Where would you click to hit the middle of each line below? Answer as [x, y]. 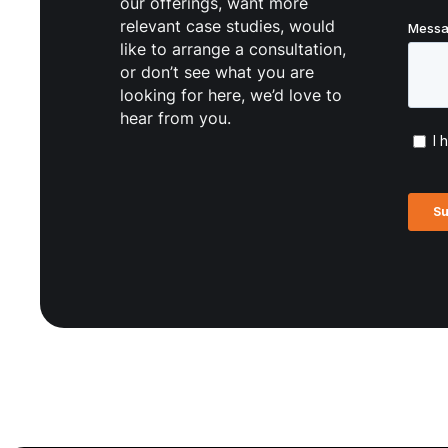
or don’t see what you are [217, 71]
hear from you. [175, 117]
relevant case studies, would [227, 25]
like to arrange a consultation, [233, 48]
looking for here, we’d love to [231, 94]
